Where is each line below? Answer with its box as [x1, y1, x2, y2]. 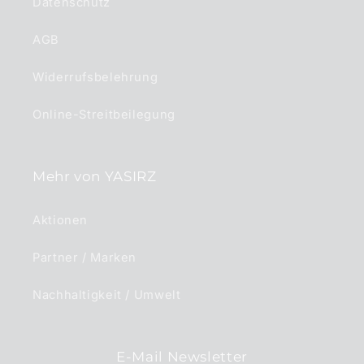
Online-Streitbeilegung [32, 107, 175, 123]
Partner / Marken [32, 250, 137, 266]
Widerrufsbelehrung [32, 70, 158, 85]
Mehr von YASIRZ [32, 167, 157, 184]
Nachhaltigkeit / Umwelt [32, 288, 181, 303]
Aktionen [32, 213, 89, 228]
